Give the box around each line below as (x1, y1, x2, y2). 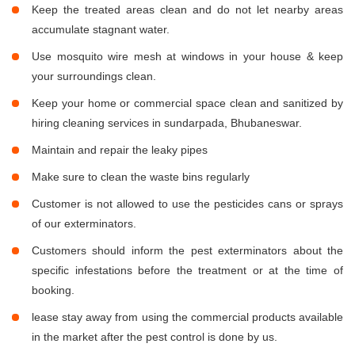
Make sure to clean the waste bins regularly (32, 170, 250, 184)
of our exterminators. (32, 217, 136, 231)
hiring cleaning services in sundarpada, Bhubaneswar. (32, 116, 302, 130)
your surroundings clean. (32, 70, 156, 83)
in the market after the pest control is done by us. (32, 330, 277, 344)
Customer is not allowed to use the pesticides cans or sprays (32, 197, 343, 211)
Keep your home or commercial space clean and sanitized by (32, 97, 343, 110)
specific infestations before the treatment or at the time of (32, 264, 343, 277)
